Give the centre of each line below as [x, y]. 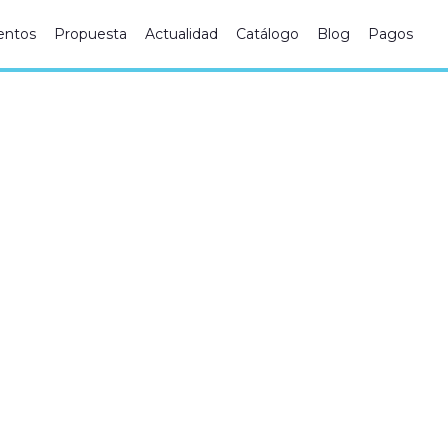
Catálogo [268, 33]
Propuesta [91, 33]
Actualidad [182, 33]
